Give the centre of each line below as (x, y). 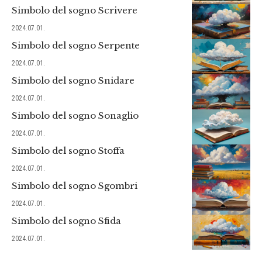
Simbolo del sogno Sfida (66, 220)
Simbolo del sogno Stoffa (68, 150)
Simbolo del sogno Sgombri (75, 185)
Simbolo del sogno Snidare (73, 80)
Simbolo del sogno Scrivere (75, 10)
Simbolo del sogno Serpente (76, 45)
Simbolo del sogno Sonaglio (75, 115)
